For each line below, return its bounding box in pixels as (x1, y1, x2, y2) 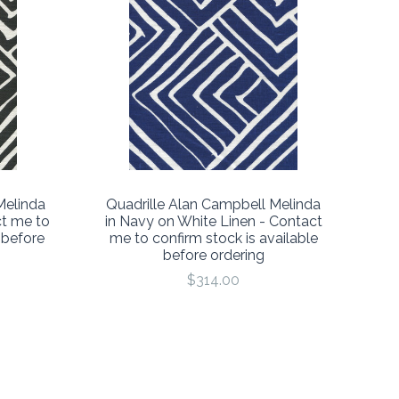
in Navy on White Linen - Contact (104, 212, 322, 230)
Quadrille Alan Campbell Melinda (106, 195, 321, 213)
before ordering (162, 246, 265, 264)
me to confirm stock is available (109, 229, 318, 247)
